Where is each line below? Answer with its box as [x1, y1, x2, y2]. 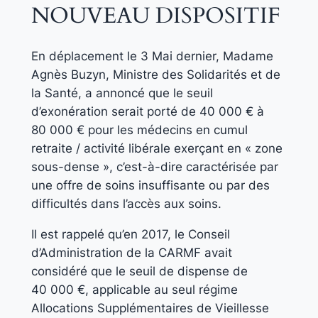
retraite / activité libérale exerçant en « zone [31, 141, 283, 156]
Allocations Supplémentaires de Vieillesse [31, 301, 269, 316]
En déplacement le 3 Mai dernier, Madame [31, 49, 273, 64]
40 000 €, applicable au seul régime [31, 283, 238, 297]
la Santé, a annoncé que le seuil [31, 86, 213, 101]
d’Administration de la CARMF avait [31, 246, 232, 261]
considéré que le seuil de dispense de [31, 264, 248, 279]
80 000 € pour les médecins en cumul [31, 123, 248, 138]
